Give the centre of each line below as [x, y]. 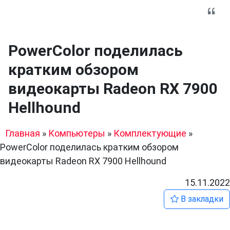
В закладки [201, 199]
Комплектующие [150, 133]
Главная [23, 133]
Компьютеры [77, 133]
